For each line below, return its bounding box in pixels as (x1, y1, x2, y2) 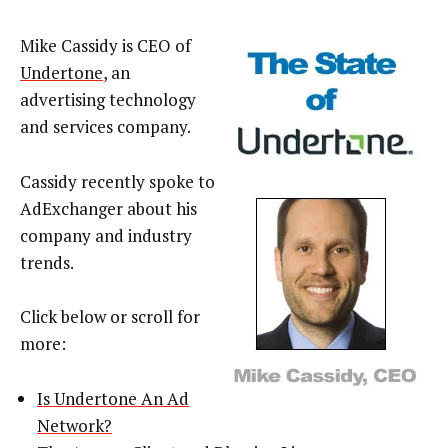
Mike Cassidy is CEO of (20, 34, 191, 58)
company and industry (20, 223, 192, 247)
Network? (37, 413, 112, 437)
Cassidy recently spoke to (20, 169, 215, 193)
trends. (20, 250, 74, 274)
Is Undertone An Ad (37, 386, 189, 410)
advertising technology (20, 88, 196, 112)
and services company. (20, 115, 191, 139)
